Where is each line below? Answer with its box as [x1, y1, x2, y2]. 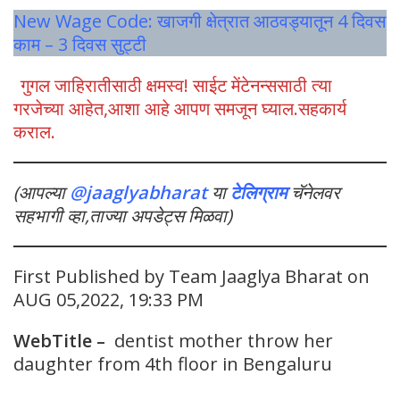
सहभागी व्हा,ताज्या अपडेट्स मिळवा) [13, 204, 232, 229]
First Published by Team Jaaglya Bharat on [13, 264, 370, 289]
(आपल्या [13, 180, 70, 205]
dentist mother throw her [105, 329, 333, 354]
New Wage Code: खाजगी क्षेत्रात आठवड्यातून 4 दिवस [13, 9, 386, 34]
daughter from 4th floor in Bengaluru [13, 352, 332, 377]
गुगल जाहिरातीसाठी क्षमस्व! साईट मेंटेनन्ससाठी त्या [21, 73, 332, 98]
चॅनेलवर [291, 180, 340, 205]
